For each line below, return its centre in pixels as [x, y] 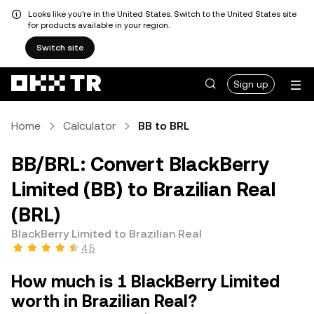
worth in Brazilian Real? [104, 301]
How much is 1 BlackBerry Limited [145, 282]
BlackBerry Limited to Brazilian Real [107, 234]
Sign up [251, 84]
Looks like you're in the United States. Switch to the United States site [162, 14]
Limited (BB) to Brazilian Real [143, 189]
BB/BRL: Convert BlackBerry [140, 164]
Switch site [60, 48]
